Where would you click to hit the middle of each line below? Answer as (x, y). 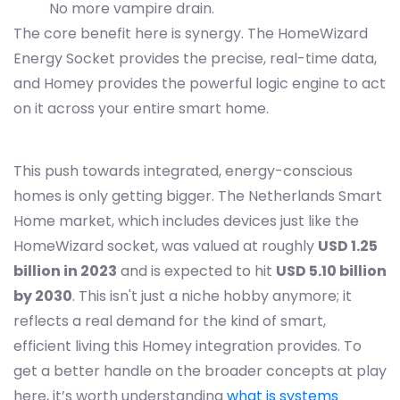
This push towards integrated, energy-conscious (183, 171)
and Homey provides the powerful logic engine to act (200, 84)
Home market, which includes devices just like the (186, 221)
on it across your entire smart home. (141, 109)
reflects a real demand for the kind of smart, (170, 321)
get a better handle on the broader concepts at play (200, 371)
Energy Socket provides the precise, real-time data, (195, 59)
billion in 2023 (65, 271)
